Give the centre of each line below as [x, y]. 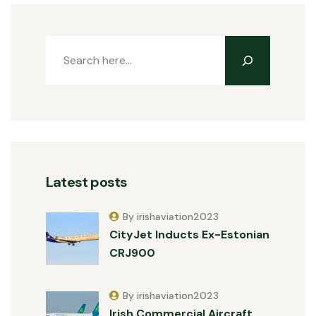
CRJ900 [132, 253]
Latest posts [87, 182]
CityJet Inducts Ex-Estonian [189, 234]
